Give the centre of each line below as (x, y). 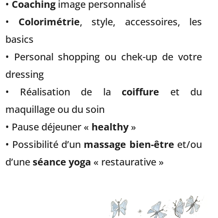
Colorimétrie (49, 22)
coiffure (140, 92)
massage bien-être (130, 145)
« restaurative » (127, 162)
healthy (110, 127)
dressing (24, 74)
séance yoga (62, 162)
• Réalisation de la (58, 92)
